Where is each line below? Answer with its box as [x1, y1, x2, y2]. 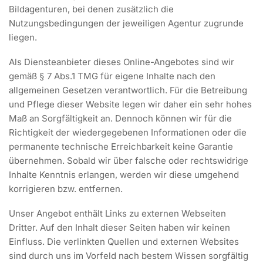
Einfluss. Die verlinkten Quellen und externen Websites [9, 236, 239, 247]
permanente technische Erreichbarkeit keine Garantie [9, 141, 233, 152]
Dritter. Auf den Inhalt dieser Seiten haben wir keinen [9, 222, 230, 233]
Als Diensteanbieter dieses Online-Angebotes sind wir [9, 56, 234, 68]
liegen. [9, 32, 37, 43]
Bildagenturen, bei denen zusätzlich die [9, 4, 174, 15]
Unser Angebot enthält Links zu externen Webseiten [9, 208, 226, 219]
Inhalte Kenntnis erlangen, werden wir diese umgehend [9, 169, 239, 180]
